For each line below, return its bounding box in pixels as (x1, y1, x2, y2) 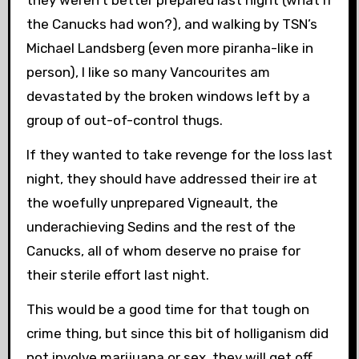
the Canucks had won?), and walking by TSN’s (26, 16, 317, 32)
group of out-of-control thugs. (26, 112, 223, 128)
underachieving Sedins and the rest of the (26, 218, 296, 235)
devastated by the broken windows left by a (26, 88, 310, 104)
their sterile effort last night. (26, 266, 209, 283)
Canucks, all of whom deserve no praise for (26, 242, 301, 259)
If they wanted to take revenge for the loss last (26, 146, 333, 163)
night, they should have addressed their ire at (26, 170, 317, 187)
